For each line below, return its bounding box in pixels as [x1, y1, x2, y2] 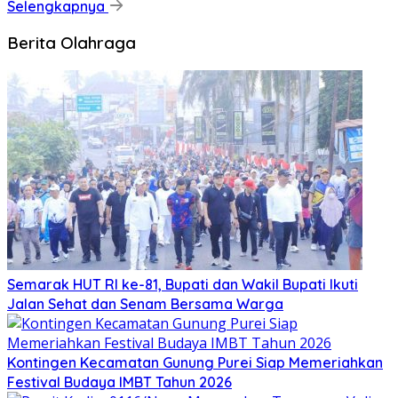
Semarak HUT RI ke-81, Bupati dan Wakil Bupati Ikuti [7, 275, 358, 293]
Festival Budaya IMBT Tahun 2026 [7, 373, 232, 391]
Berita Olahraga [7, 32, 136, 54]
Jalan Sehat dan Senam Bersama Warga [7, 295, 283, 313]
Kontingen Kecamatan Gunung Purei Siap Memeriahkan [7, 354, 383, 371]
